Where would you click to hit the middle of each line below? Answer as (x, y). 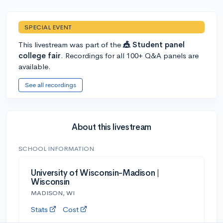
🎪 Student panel (154, 44)
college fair (40, 55)
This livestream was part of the (71, 44)
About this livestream (111, 127)
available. (35, 66)
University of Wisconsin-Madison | (95, 173)
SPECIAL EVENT (48, 27)
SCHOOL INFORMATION (56, 148)
